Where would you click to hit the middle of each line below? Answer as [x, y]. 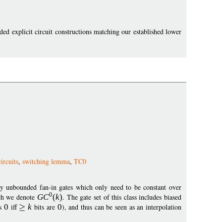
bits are [45, 207]
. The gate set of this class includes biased [122, 197]
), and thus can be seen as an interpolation [122, 207]
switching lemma [46, 161]
